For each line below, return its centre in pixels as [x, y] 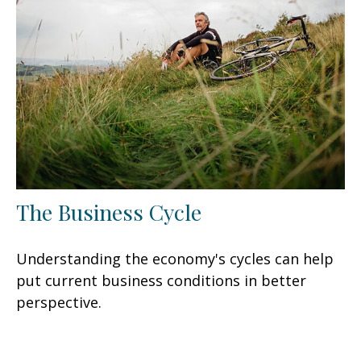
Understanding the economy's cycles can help [175, 259]
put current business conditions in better [161, 281]
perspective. [59, 303]
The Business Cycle [109, 212]
